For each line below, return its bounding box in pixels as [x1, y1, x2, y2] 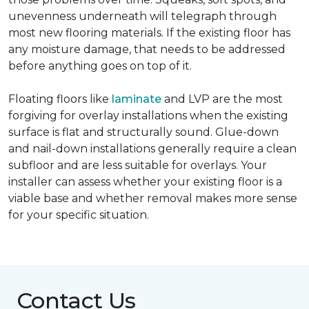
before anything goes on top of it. [8, 59, 192, 72]
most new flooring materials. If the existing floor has [8, 26, 290, 39]
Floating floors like [8, 92, 112, 106]
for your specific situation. [8, 208, 149, 221]
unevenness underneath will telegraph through [8, 10, 277, 23]
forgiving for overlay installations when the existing [8, 109, 288, 122]
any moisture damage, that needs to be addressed [8, 43, 286, 56]
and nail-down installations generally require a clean [8, 142, 297, 155]
